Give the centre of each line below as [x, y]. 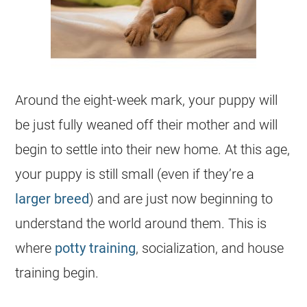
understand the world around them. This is [141, 223]
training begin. [57, 273]
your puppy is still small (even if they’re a [135, 174]
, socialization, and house [210, 248]
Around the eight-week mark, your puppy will [147, 100]
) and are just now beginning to [181, 199]
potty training [96, 248]
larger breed [52, 199]
